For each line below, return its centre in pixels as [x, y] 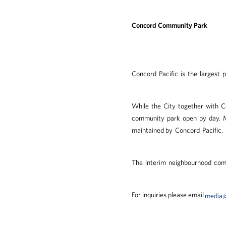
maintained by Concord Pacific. [178, 130]
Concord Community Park [170, 25]
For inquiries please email [168, 194]
